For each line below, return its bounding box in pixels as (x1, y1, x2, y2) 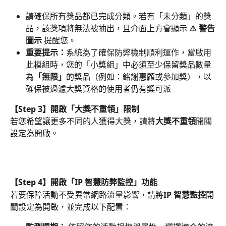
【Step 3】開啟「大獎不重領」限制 (10, 103, 139, 115)
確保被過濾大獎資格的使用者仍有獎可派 (26, 83, 171, 94)
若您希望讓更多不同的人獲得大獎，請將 (10, 116, 155, 127)
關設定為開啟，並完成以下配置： (10, 201, 131, 212)
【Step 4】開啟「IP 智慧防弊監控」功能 (10, 177, 157, 188)
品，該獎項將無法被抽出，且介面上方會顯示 (26, 22, 189, 34)
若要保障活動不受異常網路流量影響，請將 (10, 189, 163, 200)
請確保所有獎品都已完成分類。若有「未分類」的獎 (26, 10, 211, 22)
